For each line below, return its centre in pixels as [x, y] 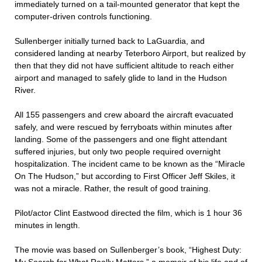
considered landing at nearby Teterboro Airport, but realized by [130, 53]
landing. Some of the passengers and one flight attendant [121, 139]
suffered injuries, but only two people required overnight [118, 151]
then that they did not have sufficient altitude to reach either [124, 65]
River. [25, 90]
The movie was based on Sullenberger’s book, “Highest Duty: [128, 250]
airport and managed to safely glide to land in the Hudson [121, 78]
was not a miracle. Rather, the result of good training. [113, 188]
